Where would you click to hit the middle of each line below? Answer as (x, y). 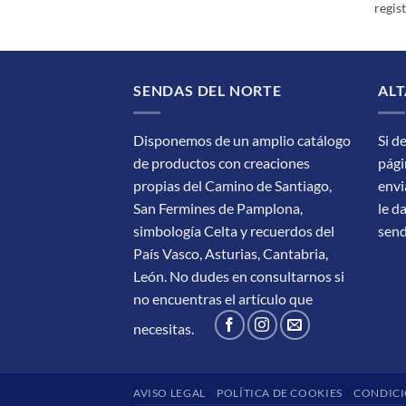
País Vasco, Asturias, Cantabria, (231, 253)
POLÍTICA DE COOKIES (280, 392)
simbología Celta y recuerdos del (234, 230)
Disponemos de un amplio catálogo (242, 140)
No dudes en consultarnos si (257, 275)
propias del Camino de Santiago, (232, 185)
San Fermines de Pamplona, (218, 208)
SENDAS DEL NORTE (208, 91)
